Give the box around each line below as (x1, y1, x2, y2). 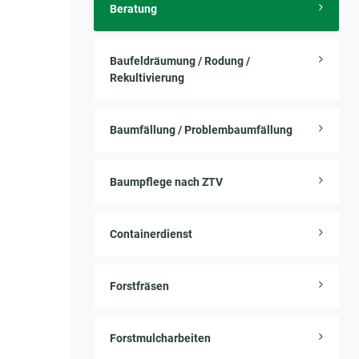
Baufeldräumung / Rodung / (110, 54, 250, 67)
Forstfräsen (110, 280, 169, 292)
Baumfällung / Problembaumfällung (110, 123, 292, 136)
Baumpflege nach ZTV (110, 175, 223, 188)
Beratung (110, 2, 157, 15)
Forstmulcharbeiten (110, 332, 211, 345)
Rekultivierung (110, 71, 184, 84)
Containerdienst (110, 228, 192, 240)
